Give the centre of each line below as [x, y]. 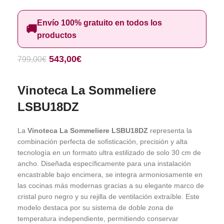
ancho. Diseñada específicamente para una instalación [104, 163]
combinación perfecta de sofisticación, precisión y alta [102, 141]
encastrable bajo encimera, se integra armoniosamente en [110, 174]
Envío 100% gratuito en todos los [99, 23]
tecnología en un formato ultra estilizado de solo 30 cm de [109, 152]
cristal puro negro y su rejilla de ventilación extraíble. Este [108, 196]
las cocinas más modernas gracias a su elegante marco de [111, 185]
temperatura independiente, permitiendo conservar [98, 218]
